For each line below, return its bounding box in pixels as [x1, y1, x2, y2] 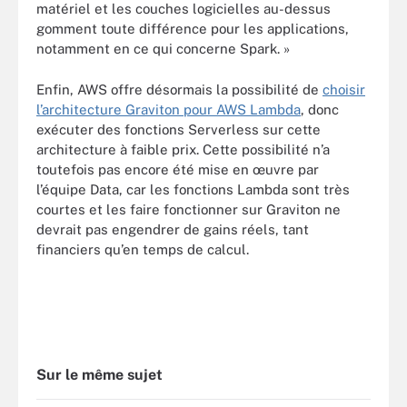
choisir [323, 81, 365, 97]
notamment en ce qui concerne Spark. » [36, 41, 290, 56]
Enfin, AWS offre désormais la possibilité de [36, 81, 323, 97]
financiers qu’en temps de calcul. [36, 241, 249, 257]
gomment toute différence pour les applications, [36, 21, 349, 36]
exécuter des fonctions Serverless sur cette [36, 121, 321, 137]
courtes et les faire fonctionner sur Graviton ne [36, 201, 341, 217]
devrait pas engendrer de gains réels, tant [36, 221, 309, 237]
